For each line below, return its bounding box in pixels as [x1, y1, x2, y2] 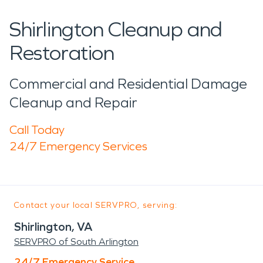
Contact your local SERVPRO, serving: [14, 200, 178, 210]
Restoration [9, 40, 114, 66]
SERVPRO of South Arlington [14, 235, 139, 247]
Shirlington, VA [14, 219, 93, 234]
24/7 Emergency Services [9, 139, 147, 153]
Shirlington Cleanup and [9, 16, 222, 42]
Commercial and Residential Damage [9, 75, 248, 92]
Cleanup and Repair [9, 94, 137, 111]
